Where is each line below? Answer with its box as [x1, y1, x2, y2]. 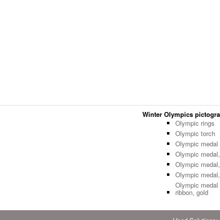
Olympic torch [175, 129, 215, 138]
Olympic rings [175, 118, 215, 128]
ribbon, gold [175, 188, 208, 197]
